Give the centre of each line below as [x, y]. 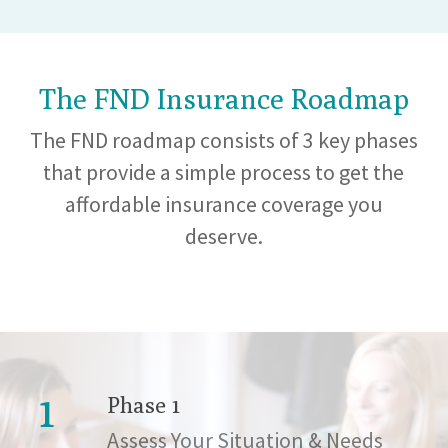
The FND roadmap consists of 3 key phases [223, 139]
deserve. [223, 235]
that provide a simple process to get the [224, 171]
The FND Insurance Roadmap [223, 98]
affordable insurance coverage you [223, 203]
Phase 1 [143, 405]
